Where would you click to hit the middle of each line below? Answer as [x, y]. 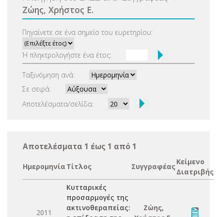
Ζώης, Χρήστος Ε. [58, 10]
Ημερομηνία [44, 166]
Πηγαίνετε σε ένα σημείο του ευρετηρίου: [87, 32]
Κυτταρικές [86, 187]
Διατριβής [195, 172]
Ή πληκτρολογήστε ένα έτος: [67, 55]
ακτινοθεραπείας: [98, 208]
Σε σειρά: [37, 89]
